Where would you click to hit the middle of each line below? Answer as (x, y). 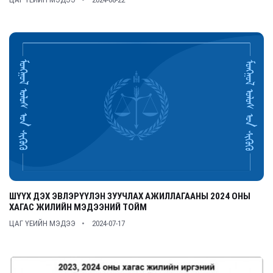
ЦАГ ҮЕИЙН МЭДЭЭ (42, 223)
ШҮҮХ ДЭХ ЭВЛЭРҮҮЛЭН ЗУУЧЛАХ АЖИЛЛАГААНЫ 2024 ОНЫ (130, 196)
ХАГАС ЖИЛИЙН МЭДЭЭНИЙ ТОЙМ (78, 207)
